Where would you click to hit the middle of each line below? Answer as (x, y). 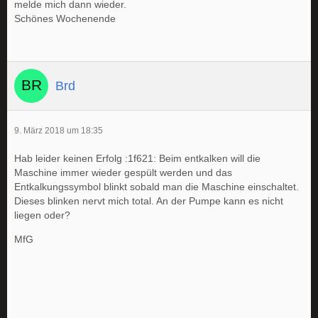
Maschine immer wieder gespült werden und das (123, 172)
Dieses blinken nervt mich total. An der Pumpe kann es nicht (149, 201)
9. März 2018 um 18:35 (59, 131)
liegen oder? (42, 215)
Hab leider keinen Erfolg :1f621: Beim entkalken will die (137, 158)
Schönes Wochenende (65, 18)
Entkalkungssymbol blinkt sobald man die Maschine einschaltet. (157, 187)
